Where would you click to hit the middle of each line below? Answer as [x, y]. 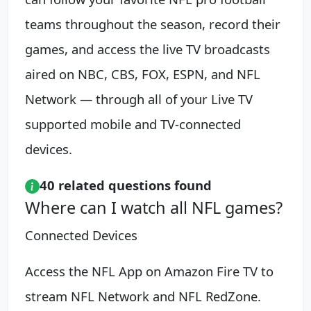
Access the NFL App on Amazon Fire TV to [149, 271]
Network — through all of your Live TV [139, 99]
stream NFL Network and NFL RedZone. [143, 296]
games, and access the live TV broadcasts [148, 49]
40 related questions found [126, 185]
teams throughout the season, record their [153, 24]
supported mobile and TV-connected [133, 124]
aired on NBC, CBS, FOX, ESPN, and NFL [143, 74]
